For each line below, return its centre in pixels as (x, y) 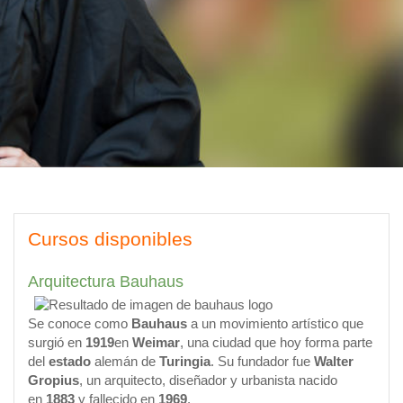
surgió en (57, 343)
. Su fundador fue (262, 362)
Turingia (185, 362)
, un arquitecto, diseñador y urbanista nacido (208, 381)
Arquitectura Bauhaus (106, 282)
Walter (334, 362)
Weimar (156, 343)
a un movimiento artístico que (275, 324)
